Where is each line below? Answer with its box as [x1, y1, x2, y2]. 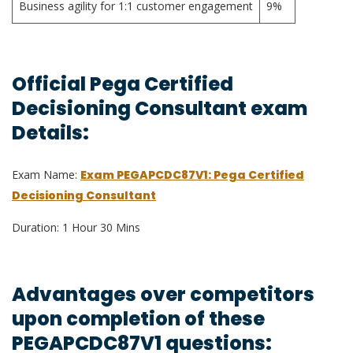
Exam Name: [12, 167, 80, 183]
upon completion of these [12, 306, 265, 333]
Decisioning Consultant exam [12, 95, 307, 122]
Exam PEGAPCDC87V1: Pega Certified [80, 167, 304, 184]
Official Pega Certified [12, 71, 233, 98]
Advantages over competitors [12, 281, 314, 308]
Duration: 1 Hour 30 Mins [12, 220, 140, 236]
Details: [12, 120, 89, 147]
